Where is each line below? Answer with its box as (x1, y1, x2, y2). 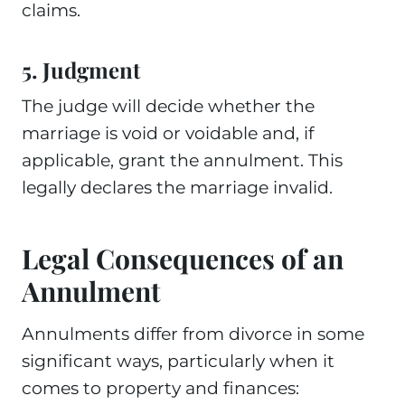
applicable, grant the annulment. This (22, 150, 343, 171)
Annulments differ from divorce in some (22, 324, 364, 344)
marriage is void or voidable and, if (22, 123, 314, 144)
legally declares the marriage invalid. (22, 177, 333, 198)
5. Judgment (22, 55, 140, 84)
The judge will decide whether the (22, 96, 315, 117)
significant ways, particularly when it (22, 351, 334, 372)
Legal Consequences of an (22, 240, 344, 277)
